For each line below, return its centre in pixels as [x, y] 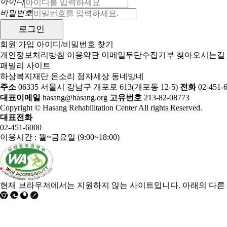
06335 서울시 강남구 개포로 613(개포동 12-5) [98, 87]
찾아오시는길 [201, 55]
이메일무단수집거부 [138, 55]
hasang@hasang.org [74, 97]
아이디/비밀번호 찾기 [75, 44]
